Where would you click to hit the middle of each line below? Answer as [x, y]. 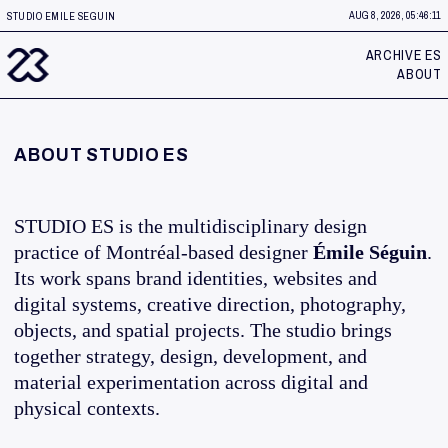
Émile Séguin [370, 251]
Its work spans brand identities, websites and [195, 277]
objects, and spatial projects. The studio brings [203, 329]
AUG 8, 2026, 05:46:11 [395, 15]
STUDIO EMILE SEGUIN [61, 15]
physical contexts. [87, 407]
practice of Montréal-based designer [163, 251]
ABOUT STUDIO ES [102, 155]
